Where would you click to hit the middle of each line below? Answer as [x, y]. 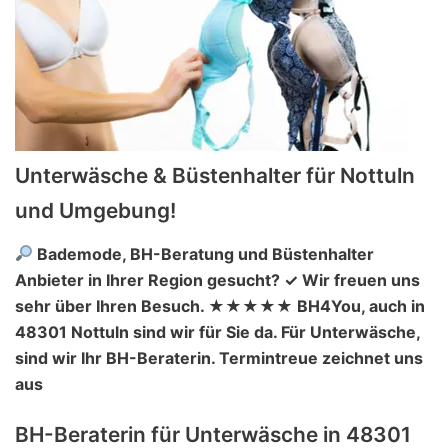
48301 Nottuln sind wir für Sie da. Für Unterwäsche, [217, 331]
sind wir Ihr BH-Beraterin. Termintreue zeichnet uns [219, 357]
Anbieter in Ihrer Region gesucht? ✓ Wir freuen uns [217, 279]
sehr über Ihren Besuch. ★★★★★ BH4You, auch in [220, 305]
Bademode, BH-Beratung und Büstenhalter [204, 253]
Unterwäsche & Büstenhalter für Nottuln [215, 175]
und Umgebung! [95, 210]
